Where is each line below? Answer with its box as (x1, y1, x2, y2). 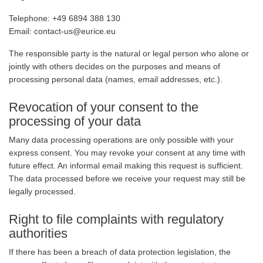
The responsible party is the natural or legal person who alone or (9, 49, 249, 58)
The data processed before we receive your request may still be (9, 174, 245, 183)
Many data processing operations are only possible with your (9, 135, 234, 144)
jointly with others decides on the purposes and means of (9, 62, 220, 71)
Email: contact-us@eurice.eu (9, 26, 116, 36)
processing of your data (9, 114, 141, 129)
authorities (9, 226, 68, 241)
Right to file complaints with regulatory (9, 212, 224, 227)
